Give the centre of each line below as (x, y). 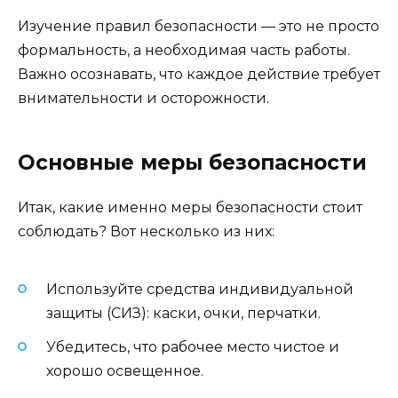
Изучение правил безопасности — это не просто (199, 26)
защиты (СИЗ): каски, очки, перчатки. (183, 313)
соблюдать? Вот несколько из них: (146, 231)
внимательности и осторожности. (143, 98)
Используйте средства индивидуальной (200, 289)
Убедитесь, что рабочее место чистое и (193, 347)
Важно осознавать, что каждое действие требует (199, 74)
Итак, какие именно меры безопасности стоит (190, 207)
